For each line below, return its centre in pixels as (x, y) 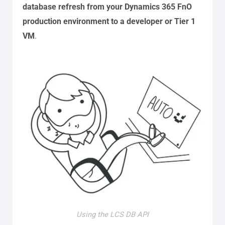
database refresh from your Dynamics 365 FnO (107, 7)
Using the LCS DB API (112, 214)
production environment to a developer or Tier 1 (109, 21)
